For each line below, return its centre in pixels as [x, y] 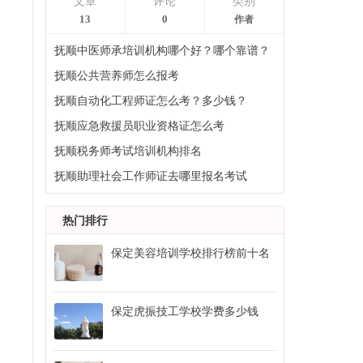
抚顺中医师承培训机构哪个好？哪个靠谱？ [162, 51]
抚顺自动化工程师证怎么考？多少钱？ [150, 101]
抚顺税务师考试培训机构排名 [128, 151]
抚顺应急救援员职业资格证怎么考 [139, 126]
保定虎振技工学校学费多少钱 [184, 312]
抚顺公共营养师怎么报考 [116, 76]
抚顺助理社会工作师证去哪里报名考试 [150, 176]
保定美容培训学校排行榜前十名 [190, 253]
